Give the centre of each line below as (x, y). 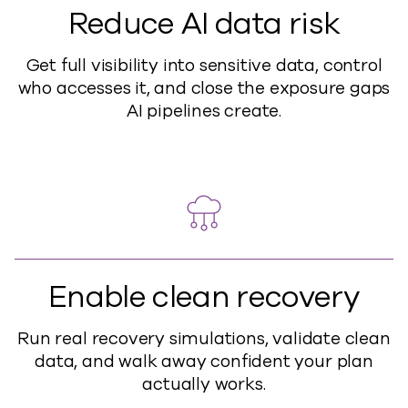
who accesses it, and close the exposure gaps (204, 88)
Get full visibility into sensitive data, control (204, 66)
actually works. (204, 384)
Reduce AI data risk (204, 24)
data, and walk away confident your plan (204, 362)
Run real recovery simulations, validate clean (204, 339)
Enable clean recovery (204, 297)
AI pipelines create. (204, 111)
